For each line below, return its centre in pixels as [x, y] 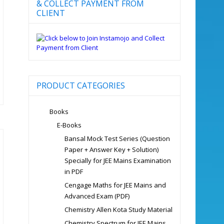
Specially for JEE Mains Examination [117, 160]
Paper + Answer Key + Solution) [111, 149]
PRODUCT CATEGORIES [80, 85]
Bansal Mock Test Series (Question [117, 138]
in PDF [73, 171]
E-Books [69, 125]
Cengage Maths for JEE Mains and [115, 185]
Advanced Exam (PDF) [97, 196]
